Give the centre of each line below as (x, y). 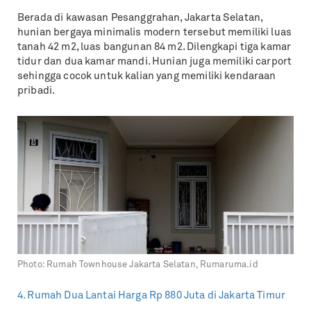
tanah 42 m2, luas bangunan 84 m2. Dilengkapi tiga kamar (154, 47)
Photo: (32, 265)
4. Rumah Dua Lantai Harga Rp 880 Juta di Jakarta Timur (152, 296)
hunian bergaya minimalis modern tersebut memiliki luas (155, 33)
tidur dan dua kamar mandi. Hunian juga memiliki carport (155, 62)
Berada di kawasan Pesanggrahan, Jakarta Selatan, (140, 18)
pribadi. (36, 91)
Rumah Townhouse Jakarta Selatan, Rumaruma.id (152, 265)
